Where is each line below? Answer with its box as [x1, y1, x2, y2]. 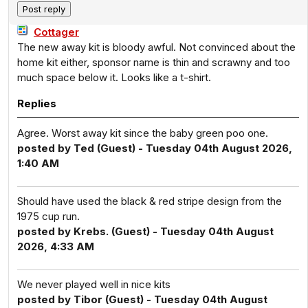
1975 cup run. [17, 210, 80, 223]
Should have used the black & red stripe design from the [17, 195, 282, 208]
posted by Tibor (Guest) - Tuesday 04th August [17, 293, 267, 306]
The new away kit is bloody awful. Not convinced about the [17, 41, 296, 54]
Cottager [34, 25, 79, 38]
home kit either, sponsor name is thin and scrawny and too [17, 56, 290, 69]
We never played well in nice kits [17, 278, 170, 291]
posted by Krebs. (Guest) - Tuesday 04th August [17, 225, 274, 238]
